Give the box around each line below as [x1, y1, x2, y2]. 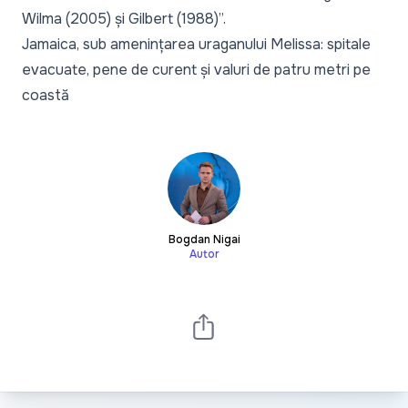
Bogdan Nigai [168, 231, 240, 247]
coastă [22, 85, 69, 105]
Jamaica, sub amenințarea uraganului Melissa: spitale [22, 34, 371, 54]
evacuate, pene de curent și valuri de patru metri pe [22, 59, 371, 79]
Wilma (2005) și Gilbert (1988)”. [22, 8, 226, 28]
